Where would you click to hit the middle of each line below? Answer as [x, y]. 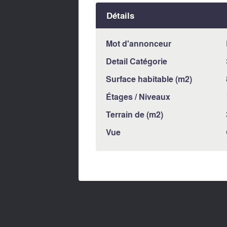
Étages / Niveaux [138, 96]
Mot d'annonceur [138, 43]
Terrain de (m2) [134, 114]
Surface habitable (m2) [149, 79]
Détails [121, 16]
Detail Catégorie [136, 61]
